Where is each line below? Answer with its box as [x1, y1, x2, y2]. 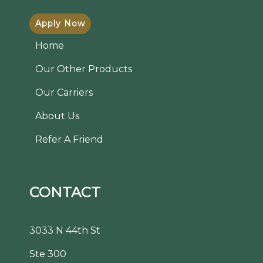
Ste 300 [29, 248, 66, 259]
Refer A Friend [35, 134, 103, 145]
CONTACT [29, 184, 100, 201]
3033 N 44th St [29, 225, 100, 236]
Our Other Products [35, 63, 132, 75]
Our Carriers [35, 87, 93, 98]
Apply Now [35, 18, 85, 29]
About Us [35, 110, 79, 122]
